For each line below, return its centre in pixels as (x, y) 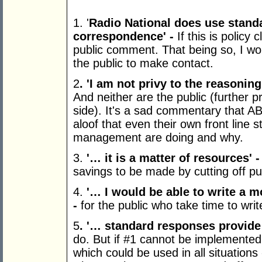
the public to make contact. (143, 63)
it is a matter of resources (175, 158)
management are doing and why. (158, 138)
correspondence (118, 37)
